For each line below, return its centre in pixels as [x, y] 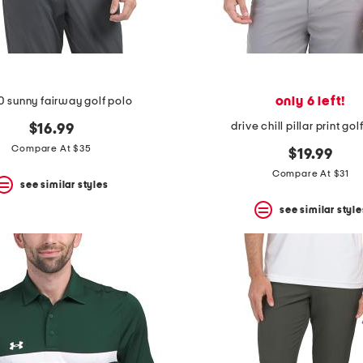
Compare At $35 [51, 149]
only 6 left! [311, 102]
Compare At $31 [311, 174]
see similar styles [64, 184]
